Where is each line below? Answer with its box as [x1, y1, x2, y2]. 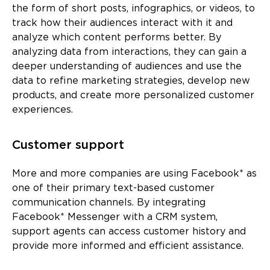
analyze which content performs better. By [12, 33, 221, 42]
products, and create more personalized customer [12, 90, 254, 100]
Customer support [12, 139, 124, 151]
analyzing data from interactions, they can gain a [12, 47, 246, 57]
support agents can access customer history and [12, 227, 246, 236]
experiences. [12, 105, 73, 115]
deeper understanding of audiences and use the [12, 61, 242, 71]
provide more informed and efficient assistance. [12, 241, 243, 251]
